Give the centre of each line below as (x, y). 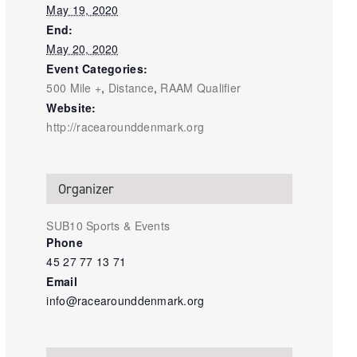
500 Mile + (74, 88)
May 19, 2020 (82, 10)
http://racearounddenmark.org (126, 127)
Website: (71, 108)
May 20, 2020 (82, 49)
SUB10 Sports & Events (108, 226)
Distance (131, 88)
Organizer (86, 189)
